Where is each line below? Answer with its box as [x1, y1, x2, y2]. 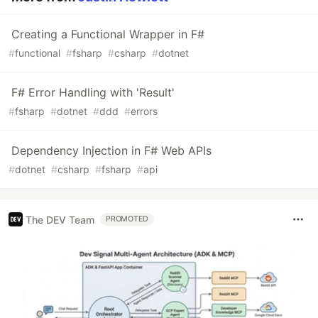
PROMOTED [106, 214, 149, 224]
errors [131, 105, 158, 118]
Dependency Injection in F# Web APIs [11, 143, 212, 158]
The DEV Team [26, 213, 94, 226]
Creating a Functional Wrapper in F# [11, 27, 204, 42]
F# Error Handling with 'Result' [11, 85, 175, 100]
